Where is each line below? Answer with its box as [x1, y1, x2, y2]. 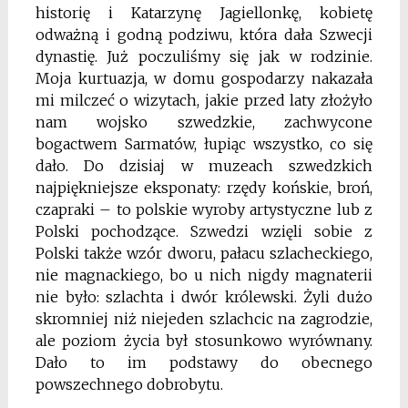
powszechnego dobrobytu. [35, 375, 223, 394]
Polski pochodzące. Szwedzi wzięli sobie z [35, 222, 373, 241]
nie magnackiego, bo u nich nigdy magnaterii [35, 266, 373, 285]
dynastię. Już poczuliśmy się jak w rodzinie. [35, 47, 373, 66]
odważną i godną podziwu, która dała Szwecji [35, 25, 373, 45]
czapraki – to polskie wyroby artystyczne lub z [35, 200, 373, 219]
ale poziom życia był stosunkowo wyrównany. [35, 331, 373, 351]
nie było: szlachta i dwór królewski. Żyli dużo [35, 288, 373, 307]
